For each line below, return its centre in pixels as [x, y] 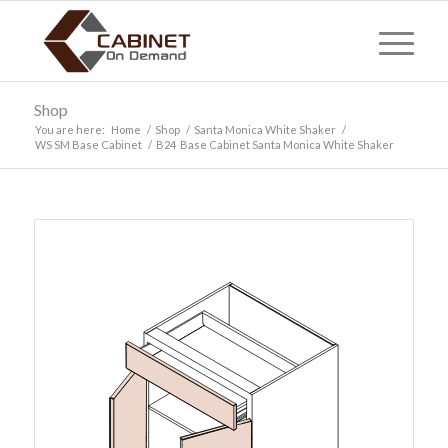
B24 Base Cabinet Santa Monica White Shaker [274, 144]
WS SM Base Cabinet [88, 144]
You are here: [69, 129]
